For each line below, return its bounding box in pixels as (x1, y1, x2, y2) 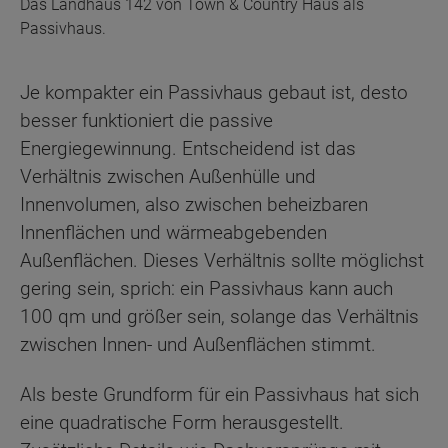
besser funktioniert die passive (20, 108, 273, 132)
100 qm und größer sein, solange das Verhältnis (20, 304, 419, 328)
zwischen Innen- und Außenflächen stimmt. (20, 332, 376, 356)
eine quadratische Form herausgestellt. (20, 411, 344, 435)
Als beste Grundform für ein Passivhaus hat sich (20, 383, 419, 407)
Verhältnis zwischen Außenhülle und (20, 164, 316, 188)
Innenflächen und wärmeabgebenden (20, 220, 327, 244)
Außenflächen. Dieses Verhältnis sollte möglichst (20, 248, 424, 272)
